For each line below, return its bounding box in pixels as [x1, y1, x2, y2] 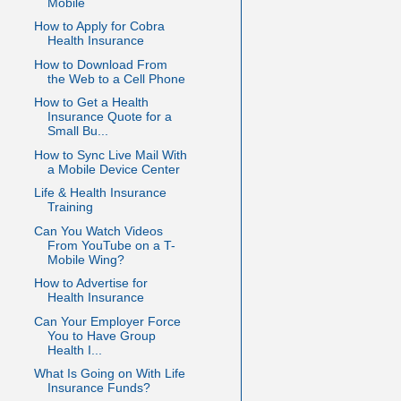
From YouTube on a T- [47, 237, 175, 252]
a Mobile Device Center [47, 161, 180, 176]
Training [47, 200, 93, 215]
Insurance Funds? [47, 380, 150, 396]
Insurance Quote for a [47, 109, 172, 124]
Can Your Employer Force [33, 313, 181, 328]
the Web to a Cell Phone [47, 71, 185, 86]
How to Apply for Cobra [33, 19, 165, 34]
